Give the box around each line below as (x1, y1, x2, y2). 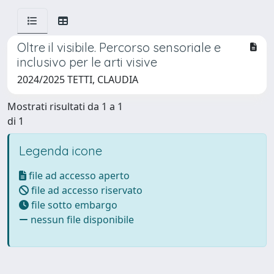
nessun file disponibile (28, 213, 134, 226)
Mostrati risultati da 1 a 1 (7, 100, 123, 113)
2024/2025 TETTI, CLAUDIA (17, 73, 138, 86)
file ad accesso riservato (29, 183, 143, 197)
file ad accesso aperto (26, 169, 130, 182)
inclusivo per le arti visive (17, 54, 157, 70)
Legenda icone (19, 143, 102, 158)
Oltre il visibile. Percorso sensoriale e (17, 40, 221, 55)
